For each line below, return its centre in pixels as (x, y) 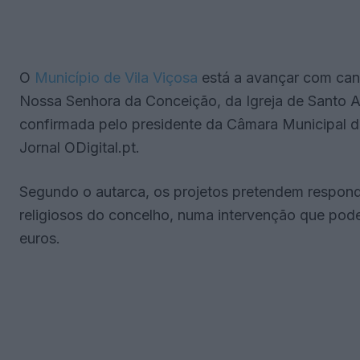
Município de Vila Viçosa (116, 78)
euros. (40, 239)
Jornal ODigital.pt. (80, 148)
